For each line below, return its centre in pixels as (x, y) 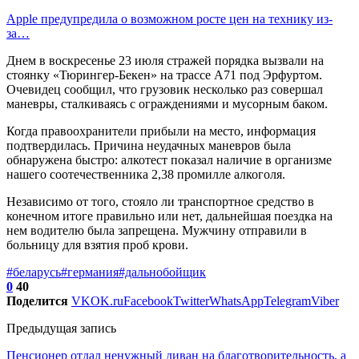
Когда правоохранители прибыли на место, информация (161, 131)
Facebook (148, 301)
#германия (90, 272)
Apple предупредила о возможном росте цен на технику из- (169, 18)
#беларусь (34, 272)
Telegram (287, 301)
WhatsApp (236, 301)
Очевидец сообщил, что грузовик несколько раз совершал (165, 89)
